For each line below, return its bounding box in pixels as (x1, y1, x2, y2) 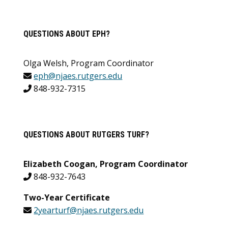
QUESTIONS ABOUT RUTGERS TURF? (23, 130, 150, 140)
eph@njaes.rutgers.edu (34, 70, 123, 82)
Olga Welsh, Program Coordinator (23, 58, 154, 69)
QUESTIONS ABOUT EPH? (23, 29, 110, 39)
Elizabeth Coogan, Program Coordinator (23, 158, 188, 170)
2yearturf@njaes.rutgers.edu (34, 205, 144, 216)
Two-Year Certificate (23, 192, 110, 204)
